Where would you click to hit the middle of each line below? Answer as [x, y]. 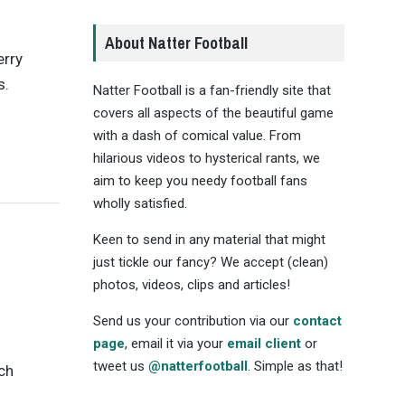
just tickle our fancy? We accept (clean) [210, 262]
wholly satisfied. [140, 203]
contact [317, 320]
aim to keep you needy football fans [200, 180]
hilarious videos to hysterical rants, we [206, 158]
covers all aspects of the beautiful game [213, 113]
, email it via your [175, 343]
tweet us [120, 366]
